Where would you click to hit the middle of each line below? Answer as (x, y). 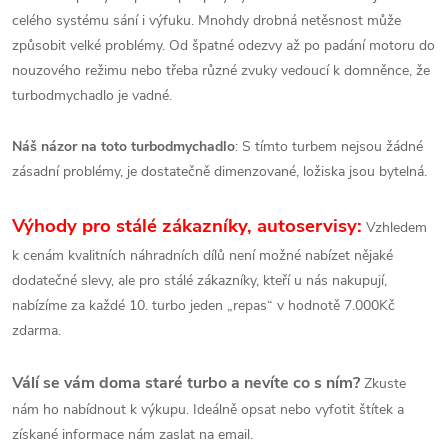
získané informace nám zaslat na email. (132, 435)
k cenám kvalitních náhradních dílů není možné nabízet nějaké (202, 256)
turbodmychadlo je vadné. (92, 96)
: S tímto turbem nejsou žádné (329, 147)
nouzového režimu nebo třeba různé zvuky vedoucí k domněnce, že (221, 71)
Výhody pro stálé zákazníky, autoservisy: (187, 226)
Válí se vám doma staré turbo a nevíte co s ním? (186, 383)
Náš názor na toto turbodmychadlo (123, 147)
